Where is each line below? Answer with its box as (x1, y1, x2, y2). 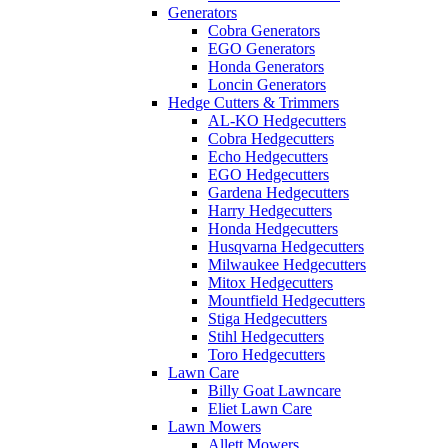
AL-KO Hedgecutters (208, 112, 346, 129)
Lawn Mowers (168, 418, 261, 435)
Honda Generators (208, 58, 324, 75)
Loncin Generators (208, 76, 326, 93)
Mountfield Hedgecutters (208, 292, 365, 309)
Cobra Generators (208, 22, 320, 39)
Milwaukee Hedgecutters (208, 256, 366, 273)
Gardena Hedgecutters (208, 184, 349, 201)
